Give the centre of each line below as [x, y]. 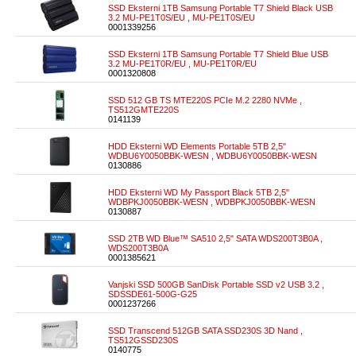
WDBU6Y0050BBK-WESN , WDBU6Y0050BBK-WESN [213, 156]
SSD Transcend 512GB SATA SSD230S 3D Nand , [205, 331]
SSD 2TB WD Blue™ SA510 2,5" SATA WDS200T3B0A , [215, 238]
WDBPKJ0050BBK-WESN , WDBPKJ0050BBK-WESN [212, 202]
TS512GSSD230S [143, 340]
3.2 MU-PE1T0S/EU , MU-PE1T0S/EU [182, 17]
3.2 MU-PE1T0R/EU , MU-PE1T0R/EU [182, 64]
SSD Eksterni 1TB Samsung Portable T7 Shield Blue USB [218, 54]
